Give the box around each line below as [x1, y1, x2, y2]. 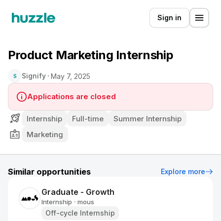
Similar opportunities [8, 167, 91, 177]
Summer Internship [113, 113, 182, 123]
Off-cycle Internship [45, 209, 115, 217]
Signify [22, 72, 46, 80]
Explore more [161, 167, 205, 176]
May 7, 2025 [51, 72, 90, 80]
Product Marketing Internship [8, 48, 174, 62]
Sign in [157, 13, 182, 22]
